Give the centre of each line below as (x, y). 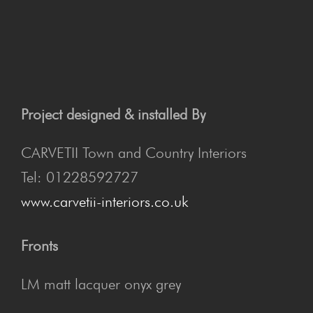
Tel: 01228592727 (80, 177)
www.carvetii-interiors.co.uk (105, 201)
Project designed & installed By (113, 114)
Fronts (39, 245)
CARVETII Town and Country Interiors (134, 152)
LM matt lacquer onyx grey (101, 284)
